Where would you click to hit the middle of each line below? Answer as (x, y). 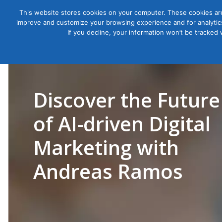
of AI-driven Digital (122, 124)
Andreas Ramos (108, 171)
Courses (183, 29)
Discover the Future (127, 100)
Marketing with (106, 147)
